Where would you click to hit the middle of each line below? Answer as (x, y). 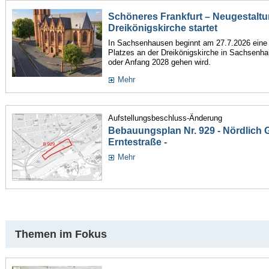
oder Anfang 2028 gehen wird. (159, 62)
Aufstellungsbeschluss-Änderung (165, 118)
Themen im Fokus (61, 234)
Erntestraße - (137, 142)
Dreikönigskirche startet (162, 28)
